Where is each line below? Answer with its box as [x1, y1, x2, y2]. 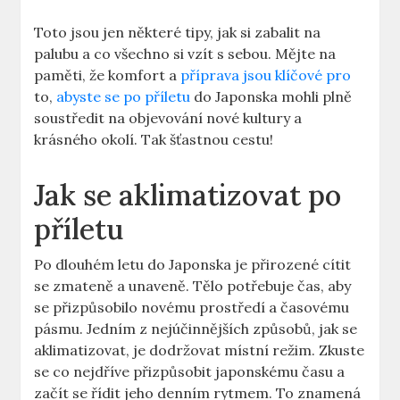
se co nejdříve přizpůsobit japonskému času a [34, 362, 346, 381]
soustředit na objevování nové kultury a [34, 109, 303, 128]
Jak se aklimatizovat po [34, 177, 342, 214]
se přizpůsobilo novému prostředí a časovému [34, 298, 350, 317]
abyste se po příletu [56, 87, 191, 106]
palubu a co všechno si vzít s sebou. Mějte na [34, 45, 337, 63]
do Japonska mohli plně [190, 87, 353, 106]
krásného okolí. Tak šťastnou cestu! [34, 130, 274, 149]
